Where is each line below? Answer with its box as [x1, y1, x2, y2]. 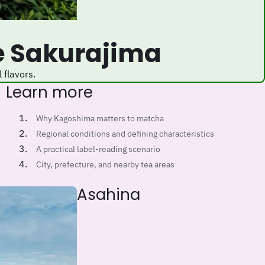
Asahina [88, 183, 140, 205]
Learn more [12, 81, 93, 103]
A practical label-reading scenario [36, 144, 160, 155]
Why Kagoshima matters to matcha [36, 113, 164, 124]
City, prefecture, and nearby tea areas [36, 159, 174, 170]
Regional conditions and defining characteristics [36, 128, 214, 140]
